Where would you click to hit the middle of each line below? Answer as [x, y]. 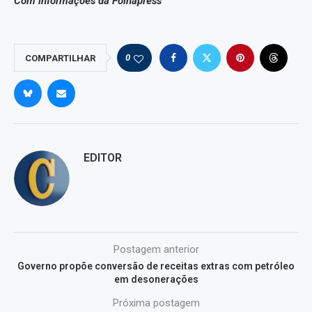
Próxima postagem [156, 303]
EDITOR [103, 158]
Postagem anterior [156, 250]
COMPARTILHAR [60, 58]
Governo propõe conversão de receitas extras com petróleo [156, 266]
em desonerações [156, 280]
